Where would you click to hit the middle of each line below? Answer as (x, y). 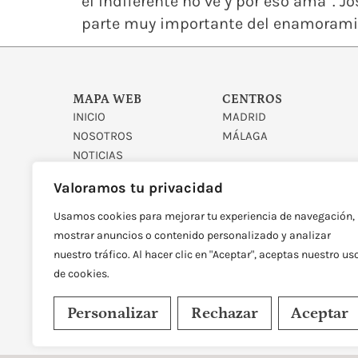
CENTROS (253, 99)
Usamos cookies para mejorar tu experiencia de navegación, (204, 216)
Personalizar (112, 313)
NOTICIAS (97, 155)
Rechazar (224, 313)
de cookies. (82, 274)
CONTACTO (101, 175)
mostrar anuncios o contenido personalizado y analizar (192, 235)
